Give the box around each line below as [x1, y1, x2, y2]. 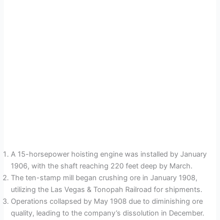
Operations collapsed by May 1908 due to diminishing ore [11, 196, 203, 206]
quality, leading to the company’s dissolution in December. [11, 208, 205, 218]
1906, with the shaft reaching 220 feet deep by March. [11, 161, 193, 170]
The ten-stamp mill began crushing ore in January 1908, [11, 173, 198, 182]
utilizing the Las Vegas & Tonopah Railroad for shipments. [11, 185, 203, 194]
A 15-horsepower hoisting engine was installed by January [11, 149, 207, 159]
